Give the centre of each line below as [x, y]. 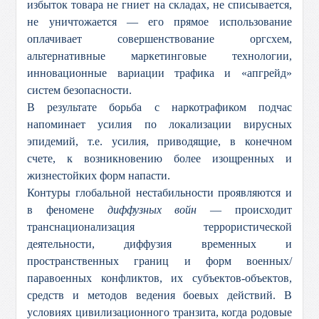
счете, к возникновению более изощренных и [159, 158]
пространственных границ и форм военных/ [159, 261]
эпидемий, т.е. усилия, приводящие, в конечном [159, 141]
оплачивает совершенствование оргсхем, [159, 39]
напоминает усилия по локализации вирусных [159, 124]
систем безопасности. [80, 90]
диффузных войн [152, 210]
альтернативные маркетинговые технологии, [159, 56]
